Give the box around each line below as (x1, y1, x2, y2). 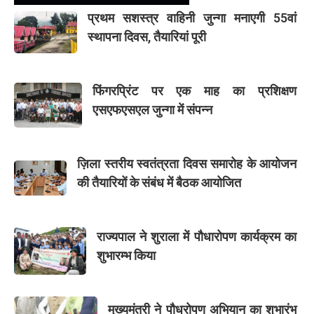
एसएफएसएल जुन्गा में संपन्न (92, 102, 212, 117)
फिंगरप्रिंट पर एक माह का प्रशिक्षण (92, 83, 296, 98)
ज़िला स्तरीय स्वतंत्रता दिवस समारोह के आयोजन (77, 156, 296, 171)
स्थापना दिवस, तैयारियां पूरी (87, 29, 206, 44)
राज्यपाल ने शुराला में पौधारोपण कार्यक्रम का (96, 228, 296, 244)
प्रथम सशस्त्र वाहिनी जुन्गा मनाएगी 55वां (87, 10, 296, 25)
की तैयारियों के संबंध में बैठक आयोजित (77, 175, 242, 190)
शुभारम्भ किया (96, 247, 156, 263)
